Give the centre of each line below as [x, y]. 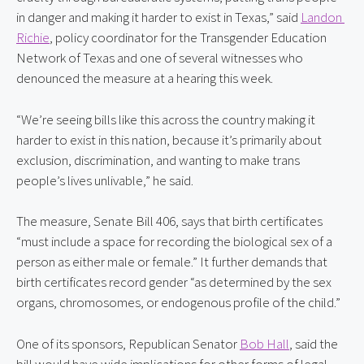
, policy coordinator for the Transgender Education [188, 38]
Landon [321, 17]
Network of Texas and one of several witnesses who [160, 58]
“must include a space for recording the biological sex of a [174, 242]
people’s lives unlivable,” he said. [105, 180]
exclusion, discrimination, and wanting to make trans [158, 160]
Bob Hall [264, 343]
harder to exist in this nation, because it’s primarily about [169, 139]
